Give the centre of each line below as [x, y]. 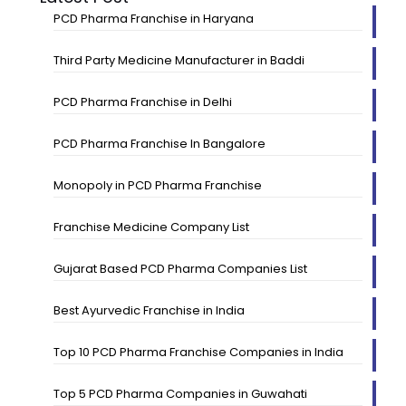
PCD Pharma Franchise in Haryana [153, 18]
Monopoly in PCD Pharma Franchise [157, 185]
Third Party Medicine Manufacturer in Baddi [179, 60]
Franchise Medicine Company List [151, 227]
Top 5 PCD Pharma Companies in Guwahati [180, 393]
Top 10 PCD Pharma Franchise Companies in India [198, 352]
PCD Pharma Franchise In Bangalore [159, 143]
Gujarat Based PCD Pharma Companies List [180, 268]
